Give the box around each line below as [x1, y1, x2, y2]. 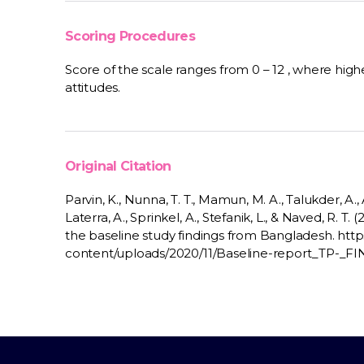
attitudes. [65, 80, 121, 95]
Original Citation [65, 158, 171, 174]
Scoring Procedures [65, 28, 196, 44]
